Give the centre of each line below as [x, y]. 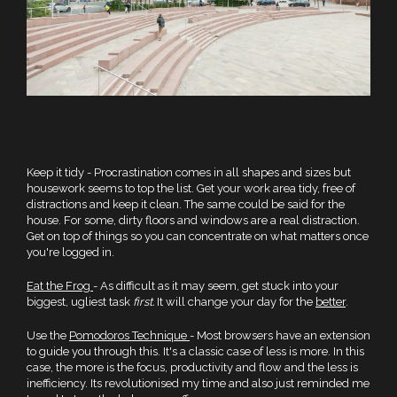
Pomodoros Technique [129, 336]
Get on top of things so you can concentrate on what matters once [198, 237]
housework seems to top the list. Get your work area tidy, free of [191, 189]
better [331, 302]
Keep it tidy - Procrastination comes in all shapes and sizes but [189, 173]
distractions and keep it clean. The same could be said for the [186, 205]
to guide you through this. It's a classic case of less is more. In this [195, 352]
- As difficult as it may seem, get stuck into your [216, 286]
